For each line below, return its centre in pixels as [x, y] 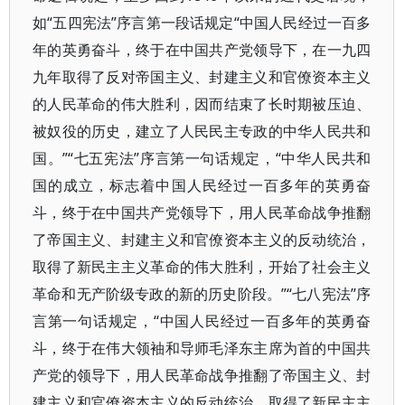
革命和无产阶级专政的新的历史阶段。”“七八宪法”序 [202, 294]
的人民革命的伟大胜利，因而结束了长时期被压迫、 [202, 104]
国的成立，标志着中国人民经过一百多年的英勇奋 [202, 185]
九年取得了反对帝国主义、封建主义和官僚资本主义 [202, 77]
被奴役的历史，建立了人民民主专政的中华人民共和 [202, 131]
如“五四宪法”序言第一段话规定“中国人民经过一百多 [202, 23]
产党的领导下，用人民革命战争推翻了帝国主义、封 [202, 375]
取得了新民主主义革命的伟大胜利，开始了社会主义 [202, 267]
